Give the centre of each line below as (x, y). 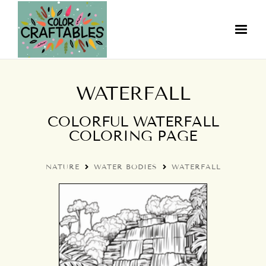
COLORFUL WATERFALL (133, 121)
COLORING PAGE (133, 136)
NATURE (62, 167)
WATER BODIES (125, 167)
